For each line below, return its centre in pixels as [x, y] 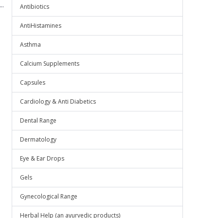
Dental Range [38, 120]
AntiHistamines [41, 26]
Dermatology [38, 139]
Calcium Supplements [50, 64]
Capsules [33, 82]
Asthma [30, 45]
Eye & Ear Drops [42, 158]
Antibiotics [35, 7]
